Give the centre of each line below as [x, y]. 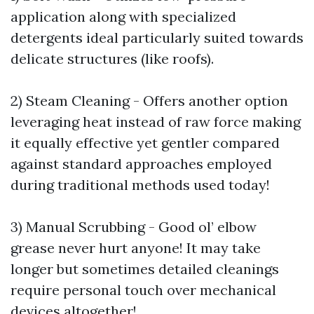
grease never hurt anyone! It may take [136, 248]
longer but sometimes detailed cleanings [145, 269]
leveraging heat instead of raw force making [156, 122]
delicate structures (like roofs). [112, 59]
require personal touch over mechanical [143, 290]
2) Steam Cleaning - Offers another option [149, 101]
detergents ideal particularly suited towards [157, 37]
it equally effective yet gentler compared [145, 143]
